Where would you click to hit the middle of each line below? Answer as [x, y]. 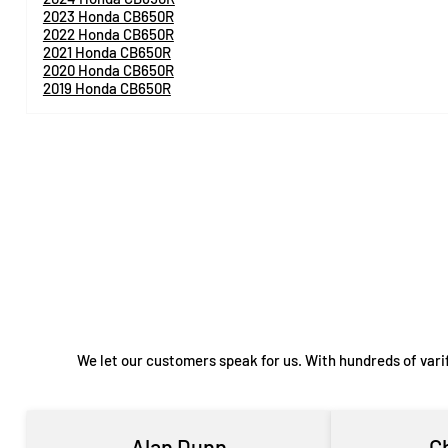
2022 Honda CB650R [108, 33]
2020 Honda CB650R [108, 69]
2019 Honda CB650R [106, 87]
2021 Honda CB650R [106, 51]
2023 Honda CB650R [108, 15]
